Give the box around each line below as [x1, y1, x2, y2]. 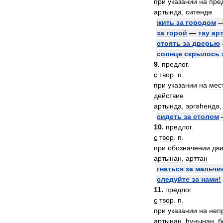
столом [193, 112, 219, 120]
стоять [157, 39, 181, 47]
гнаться [157, 165, 184, 173]
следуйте [157, 175, 190, 183]
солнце [157, 50, 182, 58]
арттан [186, 154, 208, 162]
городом [186, 18, 216, 26]
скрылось [184, 50, 220, 58]
